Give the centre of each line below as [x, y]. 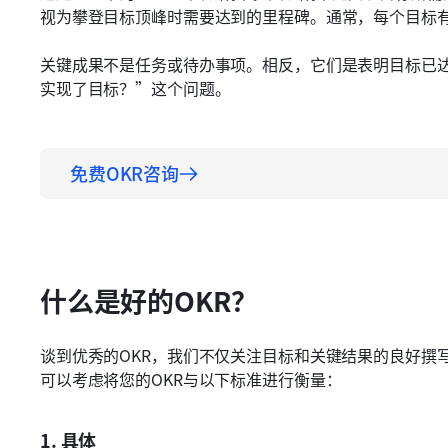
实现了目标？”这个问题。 [135, 88]
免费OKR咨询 [125, 173]
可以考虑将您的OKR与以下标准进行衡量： [191, 379]
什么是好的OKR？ [149, 301]
